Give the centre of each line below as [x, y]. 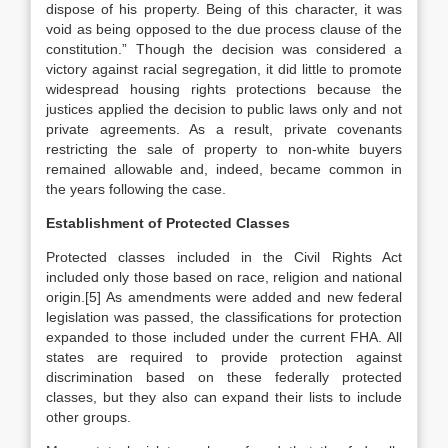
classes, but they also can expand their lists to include [224, 397]
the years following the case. [136, 189]
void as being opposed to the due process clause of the [224, 29]
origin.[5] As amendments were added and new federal [224, 297]
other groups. [88, 417]
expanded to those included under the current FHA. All [224, 337]
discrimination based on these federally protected [224, 377]
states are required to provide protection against [224, 357]
